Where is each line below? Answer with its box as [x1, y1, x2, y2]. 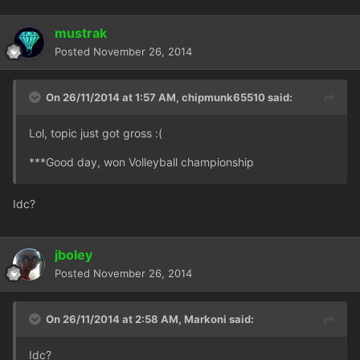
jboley [55, 247, 92, 264]
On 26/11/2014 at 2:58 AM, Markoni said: [46, 313, 254, 326]
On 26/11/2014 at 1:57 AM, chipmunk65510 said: [46, 91, 292, 104]
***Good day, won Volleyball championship [29, 155, 257, 170]
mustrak [55, 25, 107, 42]
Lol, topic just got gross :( [29, 126, 162, 141]
